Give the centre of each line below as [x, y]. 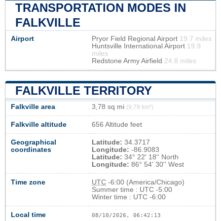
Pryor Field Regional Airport [136, 39]
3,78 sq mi [109, 107]
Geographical [34, 143]
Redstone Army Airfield [128, 61]
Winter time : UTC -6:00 [129, 197]
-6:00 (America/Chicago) [145, 183]
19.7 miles [196, 39]
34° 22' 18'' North [150, 157]
